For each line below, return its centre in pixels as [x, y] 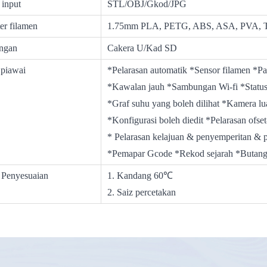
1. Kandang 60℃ [140, 176]
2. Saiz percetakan [143, 193]
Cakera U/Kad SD [142, 48]
